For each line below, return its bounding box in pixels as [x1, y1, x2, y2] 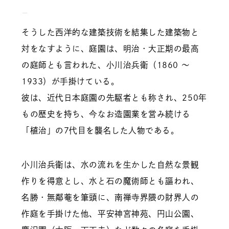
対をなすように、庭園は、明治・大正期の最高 [21, 44, 199, 53]
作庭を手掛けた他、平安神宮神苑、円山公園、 [21, 209, 199, 218]
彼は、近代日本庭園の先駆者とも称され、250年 [21, 94, 207, 102]
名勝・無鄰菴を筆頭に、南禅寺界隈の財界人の [21, 193, 199, 201]
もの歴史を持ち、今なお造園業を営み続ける [21, 110, 191, 119]
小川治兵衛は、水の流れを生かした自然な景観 [21, 160, 199, 169]
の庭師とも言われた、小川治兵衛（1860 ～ [21, 61, 190, 70]
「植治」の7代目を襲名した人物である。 [21, 126, 179, 135]
